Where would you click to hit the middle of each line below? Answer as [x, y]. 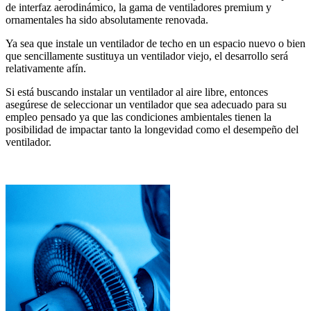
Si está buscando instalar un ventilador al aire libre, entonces [137, 92]
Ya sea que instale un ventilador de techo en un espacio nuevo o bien [155, 44]
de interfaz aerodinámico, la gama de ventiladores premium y [138, 8]
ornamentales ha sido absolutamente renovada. [107, 20]
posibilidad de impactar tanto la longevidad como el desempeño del [152, 130]
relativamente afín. [46, 69]
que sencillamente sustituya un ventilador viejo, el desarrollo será [147, 56]
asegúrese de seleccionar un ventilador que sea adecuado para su [146, 105]
